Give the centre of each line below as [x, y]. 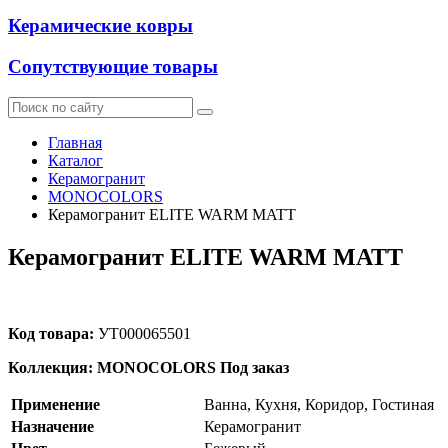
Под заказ [254, 367]
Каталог [75, 160]
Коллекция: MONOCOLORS [112, 367]
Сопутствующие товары [113, 67]
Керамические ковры [100, 26]
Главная [75, 142]
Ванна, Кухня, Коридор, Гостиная [319, 404]
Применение [55, 404]
